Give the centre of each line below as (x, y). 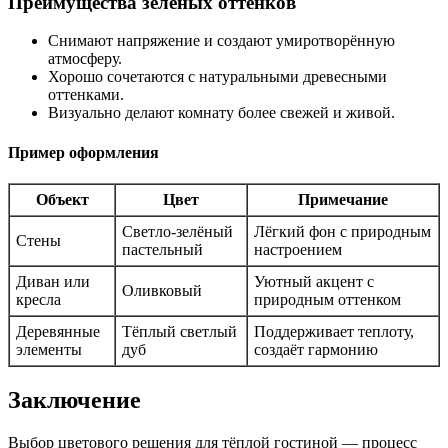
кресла (38, 299)
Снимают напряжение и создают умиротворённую (221, 41)
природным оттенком (327, 299)
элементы (49, 349)
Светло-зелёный (177, 231)
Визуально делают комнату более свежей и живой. (221, 113)
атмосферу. (85, 59)
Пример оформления (83, 152)
